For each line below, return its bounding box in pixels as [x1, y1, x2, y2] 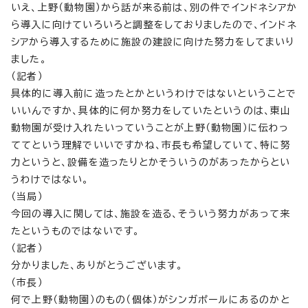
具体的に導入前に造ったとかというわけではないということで [11, 89, 297, 98]
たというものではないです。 [11, 226, 140, 236]
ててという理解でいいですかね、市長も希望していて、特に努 [11, 140, 291, 150]
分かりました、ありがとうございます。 [11, 261, 184, 270]
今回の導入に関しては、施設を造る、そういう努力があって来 [11, 209, 291, 219]
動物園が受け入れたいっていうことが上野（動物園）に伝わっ [11, 123, 289, 133]
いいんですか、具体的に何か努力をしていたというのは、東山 [11, 106, 291, 115]
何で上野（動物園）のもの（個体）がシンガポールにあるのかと [11, 295, 290, 305]
